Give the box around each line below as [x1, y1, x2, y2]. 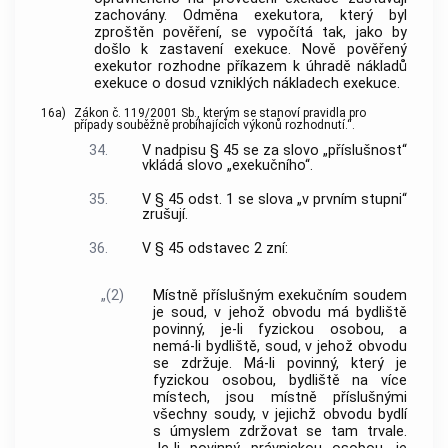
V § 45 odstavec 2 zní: [141, 239, 288, 257]
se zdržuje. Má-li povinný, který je [153, 354, 407, 372]
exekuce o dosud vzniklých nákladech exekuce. [93, 74, 400, 92]
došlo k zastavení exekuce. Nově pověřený [93, 40, 407, 58]
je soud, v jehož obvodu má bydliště [153, 303, 407, 321]
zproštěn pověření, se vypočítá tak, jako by [93, 23, 407, 41]
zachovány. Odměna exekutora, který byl [93, 6, 407, 24]
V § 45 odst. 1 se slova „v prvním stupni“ [141, 190, 407, 208]
